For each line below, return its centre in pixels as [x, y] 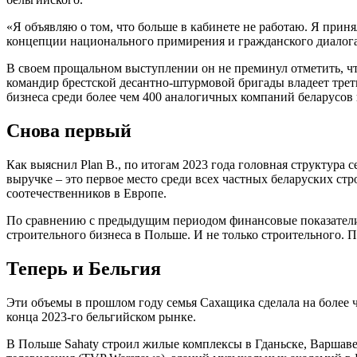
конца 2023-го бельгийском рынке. [101, 316]
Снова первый [69, 130]
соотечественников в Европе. [86, 193]
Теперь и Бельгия [84, 268]
